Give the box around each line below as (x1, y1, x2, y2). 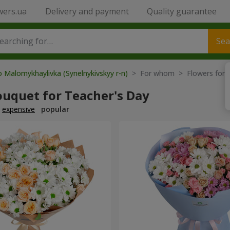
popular (41, 104, 69, 114)
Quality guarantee (146, 6, 217, 17)
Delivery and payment (45, 6, 129, 17)
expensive (2, 104, 35, 114)
